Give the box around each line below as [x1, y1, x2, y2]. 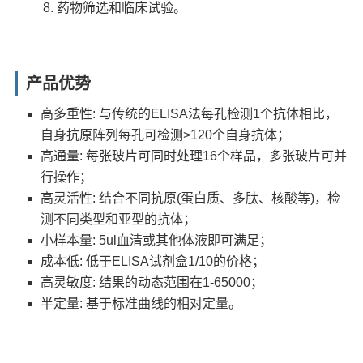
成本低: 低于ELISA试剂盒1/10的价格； [41, 254, 266, 269]
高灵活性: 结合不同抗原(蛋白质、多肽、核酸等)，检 [41, 191, 341, 206]
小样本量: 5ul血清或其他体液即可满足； [41, 233, 273, 248]
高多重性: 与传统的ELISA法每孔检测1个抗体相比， [41, 107, 339, 122]
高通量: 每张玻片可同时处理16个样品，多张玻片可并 [41, 149, 348, 164]
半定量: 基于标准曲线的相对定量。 [41, 297, 242, 311]
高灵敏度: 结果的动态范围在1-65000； [41, 275, 264, 290]
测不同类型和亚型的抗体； [41, 212, 197, 227]
